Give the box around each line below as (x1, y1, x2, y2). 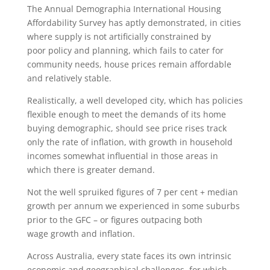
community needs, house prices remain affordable (27, 58, 231, 70)
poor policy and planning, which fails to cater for (27, 45, 224, 56)
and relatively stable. (27, 72, 111, 84)
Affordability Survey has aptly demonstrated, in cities (27, 17, 241, 28)
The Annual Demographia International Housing (27, 3, 221, 14)
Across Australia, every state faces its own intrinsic (27, 250, 231, 262)
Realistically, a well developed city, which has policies (27, 95, 243, 106)
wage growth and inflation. (27, 228, 135, 239)
